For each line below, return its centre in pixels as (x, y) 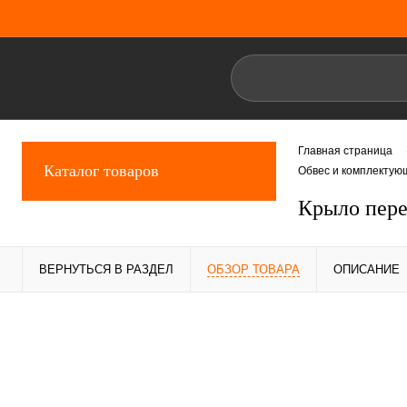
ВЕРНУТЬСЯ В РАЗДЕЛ (106, 269)
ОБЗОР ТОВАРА (253, 269)
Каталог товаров (101, 171)
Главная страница (345, 151)
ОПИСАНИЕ (367, 269)
